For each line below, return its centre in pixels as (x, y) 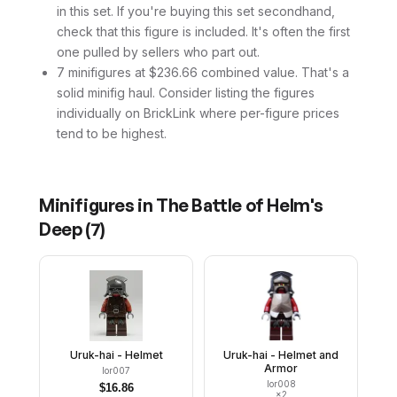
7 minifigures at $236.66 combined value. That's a (203, 72)
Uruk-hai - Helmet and (281, 355)
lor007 (116, 370)
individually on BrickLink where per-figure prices (198, 113)
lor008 (281, 384)
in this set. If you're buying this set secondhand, (196, 11)
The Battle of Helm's (240, 205)
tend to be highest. (112, 133)
